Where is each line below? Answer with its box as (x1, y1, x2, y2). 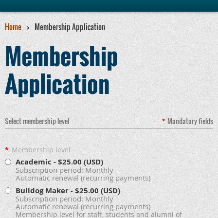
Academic (16, 156, 52, 167)
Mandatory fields (167, 115, 213, 126)
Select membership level (5, 115, 69, 126)
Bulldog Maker (16, 185, 69, 196)
